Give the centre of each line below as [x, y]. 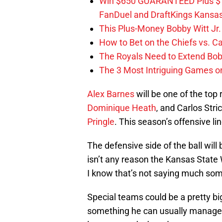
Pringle [101, 122]
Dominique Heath [122, 108]
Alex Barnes [112, 94]
